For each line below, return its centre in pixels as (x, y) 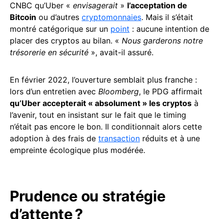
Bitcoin (23, 17)
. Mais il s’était (167, 17)
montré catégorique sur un (60, 29)
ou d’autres (59, 17)
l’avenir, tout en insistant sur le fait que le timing (98, 115)
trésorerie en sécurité (49, 53)
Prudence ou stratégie (88, 196)
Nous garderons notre (162, 41)
